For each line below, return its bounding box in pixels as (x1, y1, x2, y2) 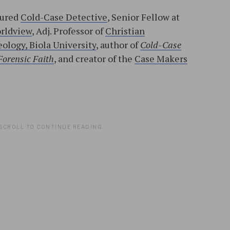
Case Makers (135, 52, 187, 65)
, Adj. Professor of (32, 25, 105, 37)
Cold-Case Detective (21, 11, 107, 24)
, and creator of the (54, 52, 135, 65)
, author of (96, 39, 140, 51)
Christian (105, 25, 145, 37)
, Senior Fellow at (107, 11, 180, 24)
